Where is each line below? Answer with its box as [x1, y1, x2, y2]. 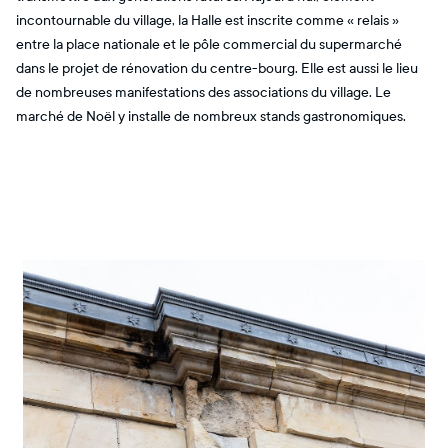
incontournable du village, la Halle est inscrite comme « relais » [16, 12, 399, 29]
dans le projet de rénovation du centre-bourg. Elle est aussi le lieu [16, 60, 418, 77]
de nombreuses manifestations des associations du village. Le [16, 84, 391, 101]
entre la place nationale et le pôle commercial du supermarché [16, 36, 402, 53]
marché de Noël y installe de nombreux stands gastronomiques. [16, 108, 406, 125]
